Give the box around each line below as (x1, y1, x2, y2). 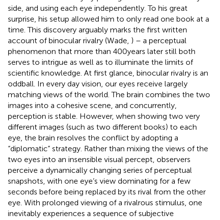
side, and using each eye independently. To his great (8, 3, 188, 13)
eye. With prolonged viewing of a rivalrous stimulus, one (8, 197, 202, 207)
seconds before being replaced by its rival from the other (8, 187, 206, 196)
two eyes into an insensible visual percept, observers (8, 154, 191, 164)
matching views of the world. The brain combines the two (8, 89, 210, 99)
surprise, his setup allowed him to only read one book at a (8, 14, 209, 24)
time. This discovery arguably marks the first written (8, 25, 187, 34)
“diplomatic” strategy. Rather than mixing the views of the (8, 143, 208, 153)
